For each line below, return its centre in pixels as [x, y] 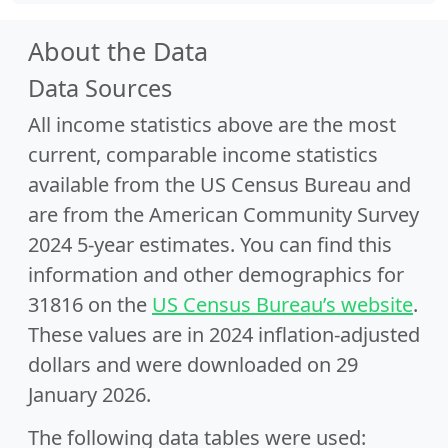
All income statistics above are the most [212, 124]
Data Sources [100, 88]
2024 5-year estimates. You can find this [210, 244]
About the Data [118, 51]
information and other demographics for [216, 274]
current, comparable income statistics [203, 154]
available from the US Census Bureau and [219, 184]
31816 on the [90, 304]
